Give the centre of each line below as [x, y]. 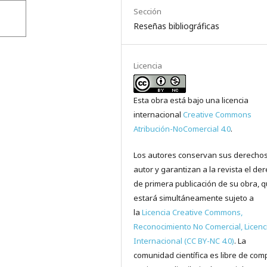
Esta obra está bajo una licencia [191, 100]
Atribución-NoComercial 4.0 [182, 129]
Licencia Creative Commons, [193, 212]
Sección [148, 12]
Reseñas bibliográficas [177, 26]
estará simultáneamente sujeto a [194, 198]
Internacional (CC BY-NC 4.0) [184, 241]
